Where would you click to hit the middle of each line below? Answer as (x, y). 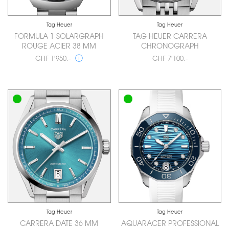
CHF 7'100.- (170, 59)
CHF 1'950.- (54, 59)
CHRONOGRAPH (170, 47)
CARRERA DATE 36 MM (59, 224)
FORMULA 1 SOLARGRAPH (59, 37)
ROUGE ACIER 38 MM (59, 47)
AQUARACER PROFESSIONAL (170, 224)
